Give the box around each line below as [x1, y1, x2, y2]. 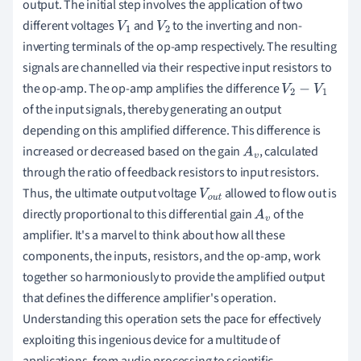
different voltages [23, 17, 117, 35]
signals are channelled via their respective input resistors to [23, 59, 332, 77]
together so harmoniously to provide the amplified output [23, 268, 325, 287]
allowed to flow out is [222, 185, 337, 203]
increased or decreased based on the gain [23, 143, 243, 161]
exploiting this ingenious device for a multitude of [23, 331, 280, 350]
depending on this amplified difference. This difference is [23, 122, 322, 140]
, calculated [259, 143, 319, 161]
